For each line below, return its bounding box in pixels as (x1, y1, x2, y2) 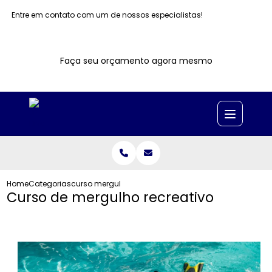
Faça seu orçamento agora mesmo (59, 55, 212, 67)
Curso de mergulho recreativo (7, 188, 214, 207)
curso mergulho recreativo (71, 178, 170, 189)
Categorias (29, 178, 72, 189)
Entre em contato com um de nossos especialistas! (12, 10, 203, 20)
